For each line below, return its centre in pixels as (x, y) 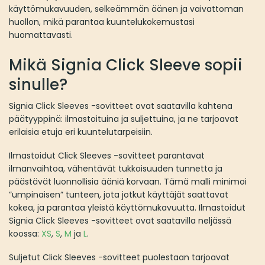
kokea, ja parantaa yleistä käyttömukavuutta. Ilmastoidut (127, 208)
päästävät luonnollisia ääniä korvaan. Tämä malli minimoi (128, 182)
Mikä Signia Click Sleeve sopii (126, 65)
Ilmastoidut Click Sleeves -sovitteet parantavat (107, 156)
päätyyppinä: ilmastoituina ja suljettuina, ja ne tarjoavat (124, 119)
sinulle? (38, 85)
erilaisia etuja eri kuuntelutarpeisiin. (81, 132)
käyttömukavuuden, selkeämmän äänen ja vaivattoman (126, 9)
